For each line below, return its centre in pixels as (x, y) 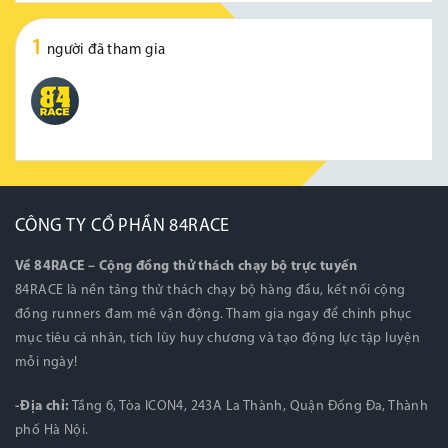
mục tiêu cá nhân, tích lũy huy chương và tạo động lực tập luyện (218, 339)
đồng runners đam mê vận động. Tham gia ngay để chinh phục (213, 315)
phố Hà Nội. (52, 431)
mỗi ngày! (46, 363)
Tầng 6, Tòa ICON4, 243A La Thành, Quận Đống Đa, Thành (249, 407)
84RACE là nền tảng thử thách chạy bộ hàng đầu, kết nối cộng (210, 291)
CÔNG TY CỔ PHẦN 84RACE (122, 227)
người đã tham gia (106, 51)
